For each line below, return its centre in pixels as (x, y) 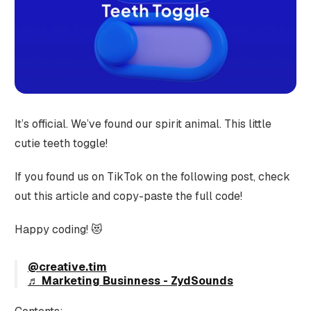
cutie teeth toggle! (61, 143)
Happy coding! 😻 (58, 229)
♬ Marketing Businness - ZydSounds (130, 280)
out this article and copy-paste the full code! (128, 196)
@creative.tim (67, 267)
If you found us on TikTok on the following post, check (152, 176)
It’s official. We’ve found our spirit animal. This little (143, 124)
